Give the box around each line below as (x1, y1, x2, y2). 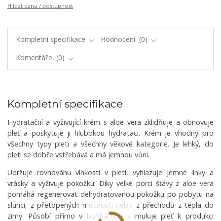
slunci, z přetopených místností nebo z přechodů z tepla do (7, 200, 214, 210)
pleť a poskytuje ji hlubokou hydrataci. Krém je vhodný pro (7, 128, 214, 138)
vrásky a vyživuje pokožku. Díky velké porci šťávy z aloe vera (7, 178, 214, 188)
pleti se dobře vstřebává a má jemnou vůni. (7, 149, 151, 159)
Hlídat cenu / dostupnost (7, 2, 73, 9)
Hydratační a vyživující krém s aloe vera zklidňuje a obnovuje (7, 117, 214, 127)
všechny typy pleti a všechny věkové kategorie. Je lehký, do (7, 139, 214, 148)
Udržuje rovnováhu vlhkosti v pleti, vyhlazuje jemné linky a (7, 167, 214, 177)
